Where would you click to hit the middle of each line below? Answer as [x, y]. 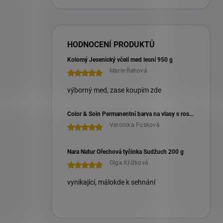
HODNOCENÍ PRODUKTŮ [111, 45]
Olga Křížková [129, 163]
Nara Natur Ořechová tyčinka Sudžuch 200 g [125, 152]
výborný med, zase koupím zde [114, 90]
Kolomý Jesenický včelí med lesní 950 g [120, 60]
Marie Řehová [128, 71]
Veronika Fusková [135, 125]
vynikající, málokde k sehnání [111, 182]
